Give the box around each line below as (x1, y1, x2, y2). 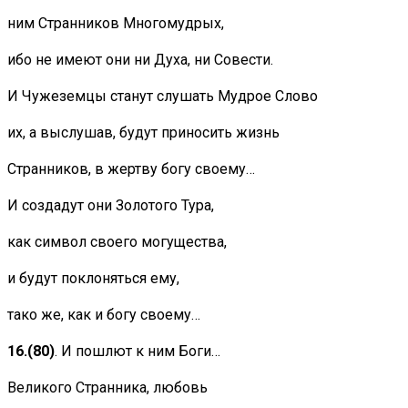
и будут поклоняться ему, (7, 270, 179, 288)
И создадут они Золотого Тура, (7, 197, 214, 215)
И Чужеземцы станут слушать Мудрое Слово (7, 87, 318, 106)
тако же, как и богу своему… (7, 306, 200, 324)
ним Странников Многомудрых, (7, 15, 224, 33)
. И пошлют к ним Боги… (55, 342, 220, 361)
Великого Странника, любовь (7, 379, 208, 397)
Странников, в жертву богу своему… (7, 160, 255, 178)
